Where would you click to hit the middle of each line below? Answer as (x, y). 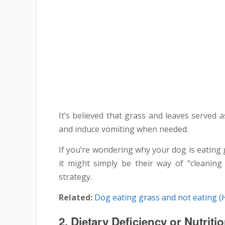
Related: (76, 197)
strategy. (75, 177)
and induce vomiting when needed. (124, 129)
